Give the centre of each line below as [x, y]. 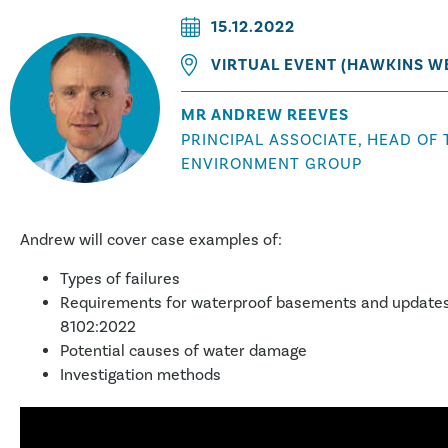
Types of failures [120, 278]
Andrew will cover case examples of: [151, 239]
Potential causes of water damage [183, 350]
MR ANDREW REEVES [265, 114]
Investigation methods [140, 374]
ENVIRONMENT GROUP [271, 163]
